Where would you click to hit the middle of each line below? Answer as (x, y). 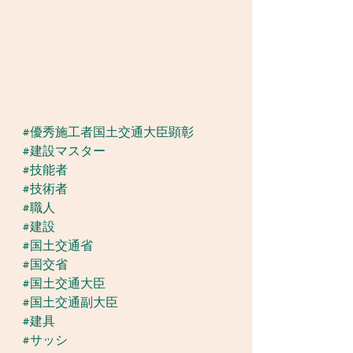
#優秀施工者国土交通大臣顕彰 (108, 132)
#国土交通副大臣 (70, 303)
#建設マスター (64, 151)
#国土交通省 (58, 246)
